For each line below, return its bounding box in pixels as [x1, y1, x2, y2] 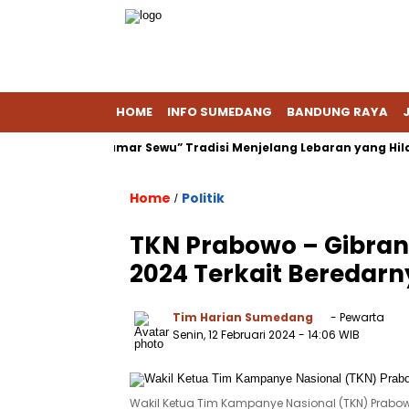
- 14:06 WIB [299, 327, 360, 342]
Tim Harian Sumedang [173, 309, 313, 325]
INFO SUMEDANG [167, 103, 272, 121]
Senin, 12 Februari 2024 [173, 327, 299, 342]
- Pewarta [328, 309, 384, 325]
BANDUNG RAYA [287, 103, 388, 121]
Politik [182, 189, 225, 207]
